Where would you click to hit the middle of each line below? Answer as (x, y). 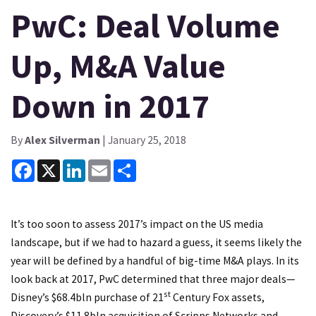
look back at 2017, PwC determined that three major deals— (153, 279)
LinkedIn (106, 164)
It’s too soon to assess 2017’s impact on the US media (137, 224)
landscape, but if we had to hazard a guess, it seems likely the (156, 242)
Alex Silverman (62, 140)
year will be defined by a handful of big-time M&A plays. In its (155, 260)
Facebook (57, 164)
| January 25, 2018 (143, 140)
